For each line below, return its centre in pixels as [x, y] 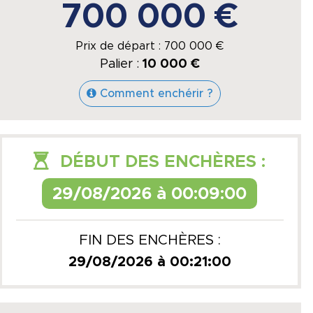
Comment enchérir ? [156, 94]
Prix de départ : [120, 46]
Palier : [121, 64]
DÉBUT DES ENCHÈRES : [161, 162]
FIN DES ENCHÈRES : [150, 240]
